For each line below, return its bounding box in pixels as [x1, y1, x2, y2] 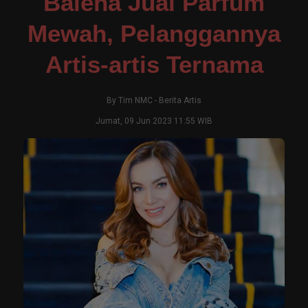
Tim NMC [118, 96, 153, 105]
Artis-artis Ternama [45, 51, 263, 78]
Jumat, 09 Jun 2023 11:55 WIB [96, 116, 212, 126]
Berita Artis [159, 96, 201, 105]
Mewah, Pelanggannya [27, 20, 280, 47]
